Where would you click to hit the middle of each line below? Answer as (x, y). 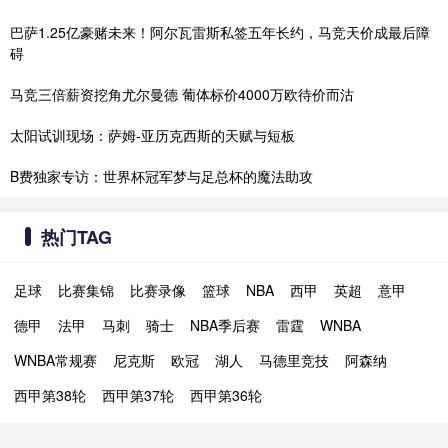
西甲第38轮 (50, 395)
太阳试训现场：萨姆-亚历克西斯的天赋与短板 (152, 135)
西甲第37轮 (138, 395)
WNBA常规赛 (55, 360)
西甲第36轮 (226, 395)
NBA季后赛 (225, 325)
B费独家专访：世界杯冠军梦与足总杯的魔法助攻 (161, 176)
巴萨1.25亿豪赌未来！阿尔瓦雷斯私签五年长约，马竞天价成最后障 (220, 32)
